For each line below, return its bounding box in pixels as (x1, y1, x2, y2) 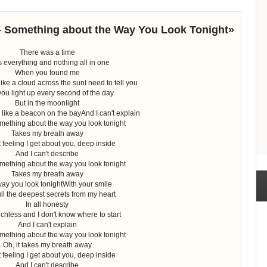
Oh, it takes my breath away (2, 240, 92, 249)
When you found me (14, 68, 80, 77)
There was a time (19, 48, 75, 57)
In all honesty (26, 200, 69, 209)
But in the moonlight (15, 98, 79, 107)
